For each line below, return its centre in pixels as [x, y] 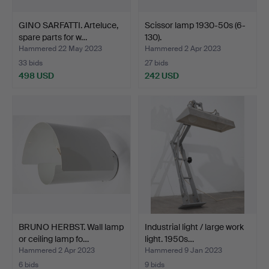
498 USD [36, 75]
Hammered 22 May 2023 [60, 48]
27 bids [156, 63]
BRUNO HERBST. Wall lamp [71, 227]
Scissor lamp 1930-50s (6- [195, 25]
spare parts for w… [53, 37]
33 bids [31, 63]
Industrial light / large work [194, 227]
